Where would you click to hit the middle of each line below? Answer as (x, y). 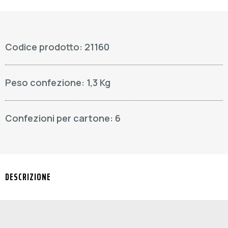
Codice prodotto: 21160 (57, 47)
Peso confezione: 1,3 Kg (58, 82)
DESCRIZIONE (28, 177)
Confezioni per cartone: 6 (63, 118)
